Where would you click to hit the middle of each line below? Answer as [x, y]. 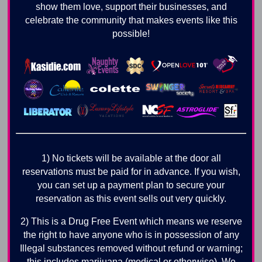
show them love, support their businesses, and [131, 7]
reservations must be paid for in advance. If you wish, [131, 171]
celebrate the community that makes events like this [131, 20]
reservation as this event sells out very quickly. [131, 198]
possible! [131, 34]
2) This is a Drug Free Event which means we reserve [131, 221]
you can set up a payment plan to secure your [131, 185]
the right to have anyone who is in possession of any [131, 235]
